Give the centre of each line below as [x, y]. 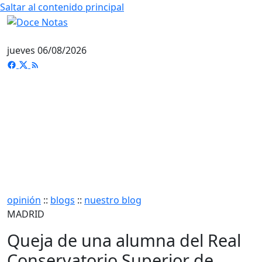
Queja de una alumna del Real [124, 240]
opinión [24, 200]
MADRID [26, 214]
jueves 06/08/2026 [47, 50]
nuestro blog [113, 200]
